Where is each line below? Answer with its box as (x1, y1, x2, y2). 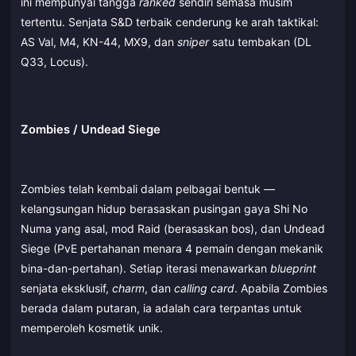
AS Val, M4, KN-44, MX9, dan (21, 34, 177, 48)
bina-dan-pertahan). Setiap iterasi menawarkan (21, 261, 270, 276)
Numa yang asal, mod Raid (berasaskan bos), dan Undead (21, 222, 325, 236)
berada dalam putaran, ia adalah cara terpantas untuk (21, 301, 302, 315)
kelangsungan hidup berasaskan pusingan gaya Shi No (21, 202, 308, 216)
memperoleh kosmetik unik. (21, 321, 163, 335)
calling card (174, 281, 234, 296)
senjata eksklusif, (21, 281, 112, 296)
